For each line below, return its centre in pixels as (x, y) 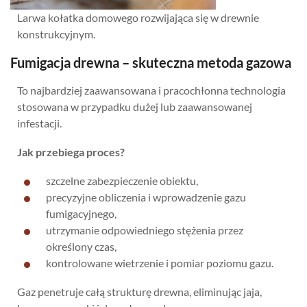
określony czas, (81, 246)
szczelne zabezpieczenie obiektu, (122, 180)
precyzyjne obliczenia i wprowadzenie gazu (146, 197)
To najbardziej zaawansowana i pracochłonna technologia (151, 90)
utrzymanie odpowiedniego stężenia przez (145, 230)
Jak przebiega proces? (71, 151)
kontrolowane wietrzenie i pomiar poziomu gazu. (160, 262)
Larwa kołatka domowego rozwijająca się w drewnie (138, 17)
